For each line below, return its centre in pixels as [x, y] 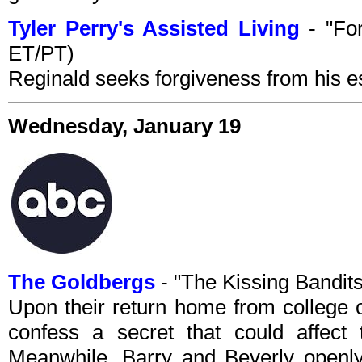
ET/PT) [41, 54]
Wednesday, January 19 [124, 126]
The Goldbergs [82, 282]
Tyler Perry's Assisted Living [154, 29]
